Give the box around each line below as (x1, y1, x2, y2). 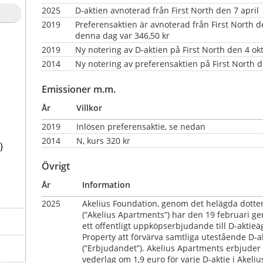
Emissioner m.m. (41, 82, 116, 96)
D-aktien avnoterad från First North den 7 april (75, 4, 259, 16)
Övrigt (41, 159, 70, 173)
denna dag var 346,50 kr (75, 29, 170, 41)
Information (82, 178, 130, 190)
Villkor (76, 102, 102, 113)
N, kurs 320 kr (76, 134, 130, 146)
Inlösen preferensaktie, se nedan (76, 120, 245, 132)
